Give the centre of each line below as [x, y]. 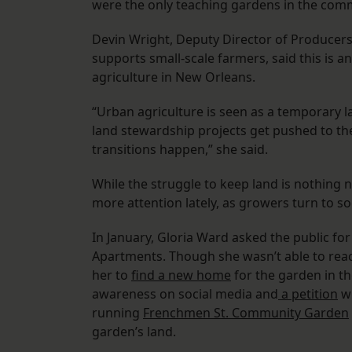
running [117, 313]
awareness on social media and [185, 294]
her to [112, 275]
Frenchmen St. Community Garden [246, 313]
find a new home [181, 275]
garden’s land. [136, 332]
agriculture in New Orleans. [174, 77]
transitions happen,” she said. [180, 150]
